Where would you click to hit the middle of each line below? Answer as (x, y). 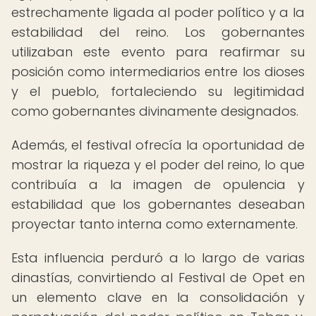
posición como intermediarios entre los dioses (158, 72)
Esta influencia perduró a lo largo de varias (158, 258)
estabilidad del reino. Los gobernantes (158, 32)
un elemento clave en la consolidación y (158, 297)
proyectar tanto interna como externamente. (154, 224)
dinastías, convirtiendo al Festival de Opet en (158, 278)
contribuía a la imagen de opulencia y (158, 184)
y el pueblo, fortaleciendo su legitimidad (158, 91)
